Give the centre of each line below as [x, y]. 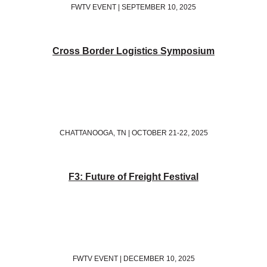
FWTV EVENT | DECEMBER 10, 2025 [133, 259]
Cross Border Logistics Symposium [133, 51]
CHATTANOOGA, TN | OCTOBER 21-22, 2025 [133, 133]
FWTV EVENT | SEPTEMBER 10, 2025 [133, 7]
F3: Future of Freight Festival [133, 177]
